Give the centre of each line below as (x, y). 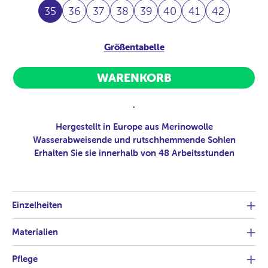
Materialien (35, 232)
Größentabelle (134, 47)
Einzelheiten (37, 205)
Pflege (25, 259)
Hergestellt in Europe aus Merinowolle (134, 127)
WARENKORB (134, 78)
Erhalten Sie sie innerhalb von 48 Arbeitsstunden (134, 153)
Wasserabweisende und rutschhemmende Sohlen (134, 140)
